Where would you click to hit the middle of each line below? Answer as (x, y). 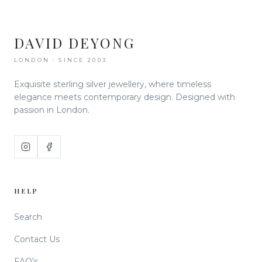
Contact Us (37, 239)
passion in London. (52, 110)
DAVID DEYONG (75, 43)
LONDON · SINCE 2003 (61, 60)
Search (28, 217)
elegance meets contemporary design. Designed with (125, 97)
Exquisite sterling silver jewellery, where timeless (113, 84)
